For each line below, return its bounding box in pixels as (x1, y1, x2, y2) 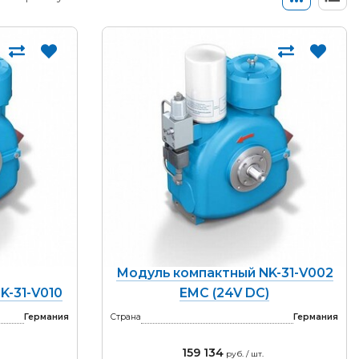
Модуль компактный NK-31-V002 (115, 265, 333, 280)
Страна (111, 312, 141, 322)
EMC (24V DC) (179, 285, 269, 301)
